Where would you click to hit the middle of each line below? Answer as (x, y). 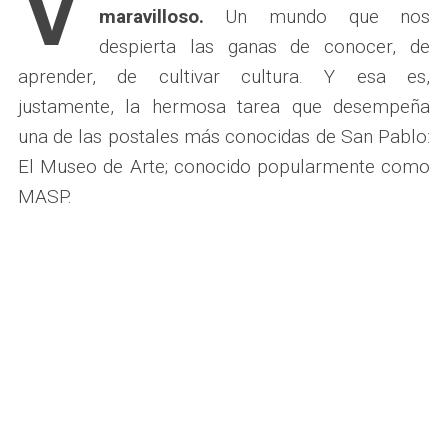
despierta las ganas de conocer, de (264, 46)
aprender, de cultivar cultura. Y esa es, (224, 76)
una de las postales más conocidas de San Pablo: (224, 136)
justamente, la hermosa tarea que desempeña (224, 106)
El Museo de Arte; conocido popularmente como (224, 166)
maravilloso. (151, 16)
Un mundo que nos (317, 16)
